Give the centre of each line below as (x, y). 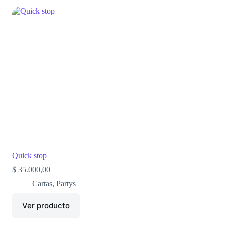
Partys (66, 183)
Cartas (42, 183)
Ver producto (46, 206)
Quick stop (29, 155)
